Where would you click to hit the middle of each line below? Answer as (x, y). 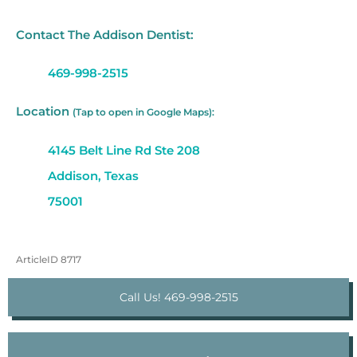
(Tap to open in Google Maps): (143, 112)
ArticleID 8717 (49, 260)
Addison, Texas (93, 176)
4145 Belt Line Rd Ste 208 (124, 151)
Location (44, 112)
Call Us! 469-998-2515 (178, 298)
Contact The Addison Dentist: (105, 35)
